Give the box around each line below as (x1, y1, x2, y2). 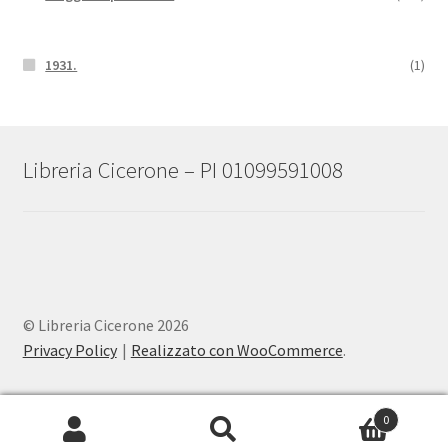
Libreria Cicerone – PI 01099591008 (22, 156, 348, 185)
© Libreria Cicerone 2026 (22, 315, 189, 336)
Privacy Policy (22, 340, 117, 361)
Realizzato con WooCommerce (130, 340, 343, 361)
